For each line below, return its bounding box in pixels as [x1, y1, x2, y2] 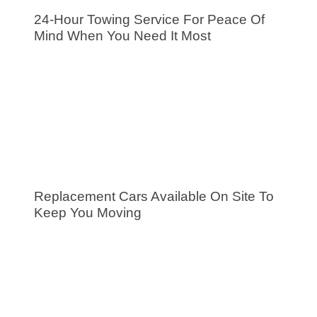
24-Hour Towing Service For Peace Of [34, 12, 265, 28]
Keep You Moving [34, 204, 142, 220]
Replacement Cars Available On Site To [34, 188, 274, 204]
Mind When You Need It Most [34, 28, 211, 44]
